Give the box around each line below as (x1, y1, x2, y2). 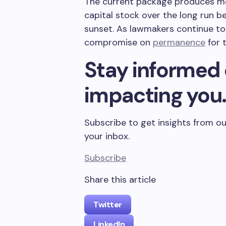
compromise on (84, 36, 153, 48)
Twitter (93, 199, 122, 210)
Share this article (84, 174, 156, 186)
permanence (153, 36, 205, 48)
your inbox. (84, 130, 130, 142)
